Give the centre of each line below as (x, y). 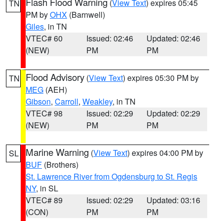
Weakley (97, 101)
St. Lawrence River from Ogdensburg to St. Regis (111, 176)
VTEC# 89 (44, 200)
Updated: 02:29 (174, 113)
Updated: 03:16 (174, 200)
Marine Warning (57, 152)
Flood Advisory (55, 77)
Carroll (67, 101)
